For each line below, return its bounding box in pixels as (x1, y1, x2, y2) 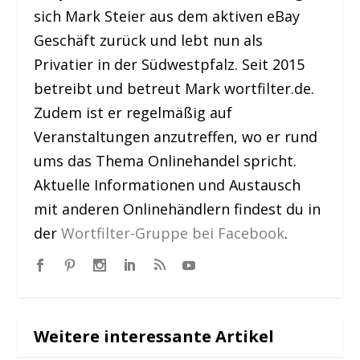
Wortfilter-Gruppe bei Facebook (61, 223, 285, 243)
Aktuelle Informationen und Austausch (34, 175, 301, 195)
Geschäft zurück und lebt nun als (34, 31, 264, 51)
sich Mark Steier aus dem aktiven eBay (34, 6, 301, 27)
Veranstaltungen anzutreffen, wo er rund (34, 127, 318, 147)
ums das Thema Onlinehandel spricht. (34, 151, 297, 171)
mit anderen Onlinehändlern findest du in (34, 199, 321, 219)
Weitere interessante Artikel (34, 325, 275, 348)
